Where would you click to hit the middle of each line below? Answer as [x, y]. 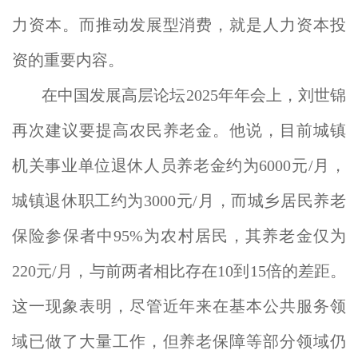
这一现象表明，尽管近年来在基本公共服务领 [179, 306]
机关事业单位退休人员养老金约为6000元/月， [179, 165]
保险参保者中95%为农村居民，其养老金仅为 [179, 236]
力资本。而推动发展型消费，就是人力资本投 [179, 25]
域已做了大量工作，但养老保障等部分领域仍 [179, 341]
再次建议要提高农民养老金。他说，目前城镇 [179, 130]
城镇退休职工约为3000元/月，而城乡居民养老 [179, 201]
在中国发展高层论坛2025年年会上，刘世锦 [194, 95]
